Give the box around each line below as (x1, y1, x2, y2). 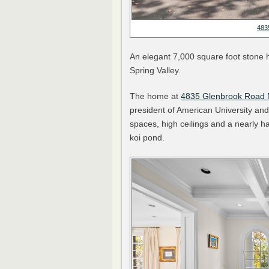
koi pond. (130, 133, 165, 143)
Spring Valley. (130, 65, 181, 76)
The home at (130, 91, 181, 101)
